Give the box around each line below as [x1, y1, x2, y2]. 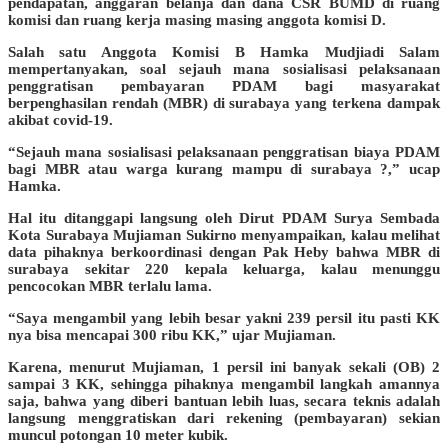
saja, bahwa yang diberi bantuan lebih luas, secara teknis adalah [8, 392, 440, 409]
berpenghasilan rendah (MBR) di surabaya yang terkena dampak [8, 94, 440, 111]
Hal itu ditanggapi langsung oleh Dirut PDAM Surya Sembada [8, 209, 440, 226]
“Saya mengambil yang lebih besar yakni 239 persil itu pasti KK [8, 309, 440, 326]
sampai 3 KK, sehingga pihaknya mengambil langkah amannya [8, 375, 440, 392]
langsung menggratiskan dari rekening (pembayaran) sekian [8, 409, 440, 426]
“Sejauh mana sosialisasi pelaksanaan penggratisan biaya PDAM [8, 143, 440, 160]
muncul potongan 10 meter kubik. [8, 426, 228, 443]
